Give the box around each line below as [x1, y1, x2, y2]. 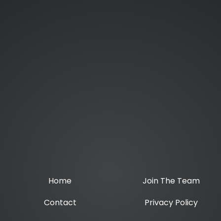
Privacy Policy [144, 196, 198, 208]
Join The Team [142, 175, 200, 186]
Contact [43, 196, 76, 208]
